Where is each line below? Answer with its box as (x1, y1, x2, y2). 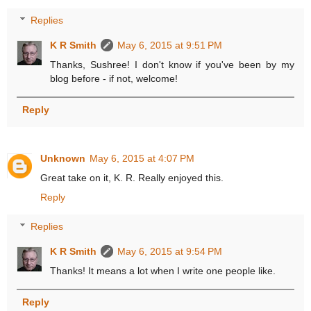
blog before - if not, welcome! (50, 73, 178, 85)
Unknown (40, 153, 85, 165)
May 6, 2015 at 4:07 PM (90, 153, 194, 165)
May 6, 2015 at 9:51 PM (117, 40, 223, 51)
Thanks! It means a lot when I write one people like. (50, 265, 276, 277)
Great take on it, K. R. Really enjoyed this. (40, 172, 224, 184)
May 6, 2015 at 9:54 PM (117, 246, 223, 258)
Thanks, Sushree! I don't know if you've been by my (50, 59, 294, 71)
